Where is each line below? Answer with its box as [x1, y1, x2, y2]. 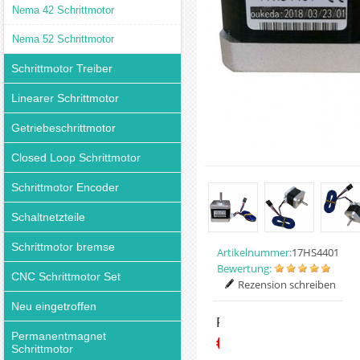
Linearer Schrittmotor [11, 92, 119, 104]
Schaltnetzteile [11, 211, 85, 223]
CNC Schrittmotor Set [11, 270, 121, 283]
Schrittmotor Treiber [11, 62, 112, 75]
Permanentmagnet [11, 329, 106, 342]
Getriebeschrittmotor [11, 121, 116, 134]
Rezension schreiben [238, 277, 336, 292]
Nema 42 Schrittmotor [12, 4, 114, 16]
